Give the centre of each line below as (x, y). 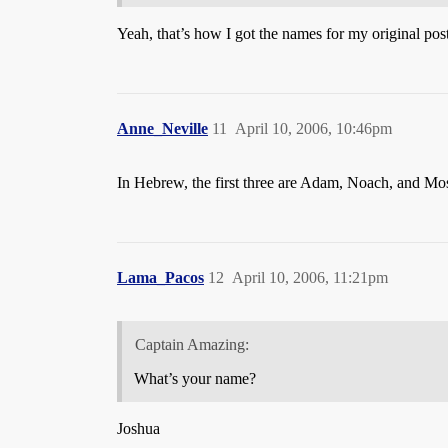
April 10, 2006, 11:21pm (310, 278)
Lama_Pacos (160, 278)
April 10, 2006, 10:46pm (313, 129)
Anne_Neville (162, 129)
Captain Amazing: (191, 345)
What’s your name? (195, 379)
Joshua (138, 429)
